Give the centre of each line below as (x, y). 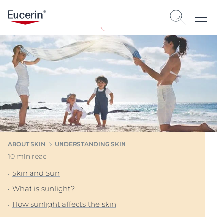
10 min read (27, 156)
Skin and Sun (36, 173)
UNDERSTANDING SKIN (90, 144)
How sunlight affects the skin (64, 204)
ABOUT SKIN (27, 144)
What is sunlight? (43, 189)
